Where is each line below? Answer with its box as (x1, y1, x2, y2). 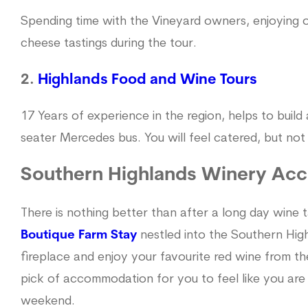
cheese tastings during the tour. (21, 36, 197, 50)
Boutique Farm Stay (21, 228, 137, 242)
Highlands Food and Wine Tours (38, 72, 257, 87)
